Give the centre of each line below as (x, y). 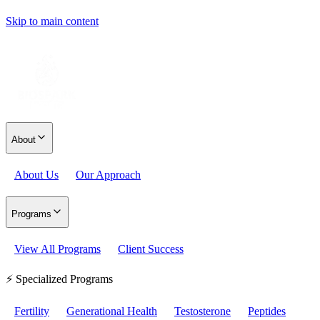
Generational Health (112, 311)
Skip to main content (52, 21)
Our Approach (108, 175)
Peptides (267, 311)
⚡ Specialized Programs (59, 279)
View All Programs (57, 249)
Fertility (32, 311)
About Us (36, 175)
